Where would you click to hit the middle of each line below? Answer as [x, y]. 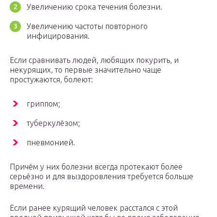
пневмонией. [51, 143]
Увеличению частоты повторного [87, 26]
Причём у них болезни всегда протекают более [96, 167]
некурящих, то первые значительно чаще [85, 70]
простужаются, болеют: [51, 80]
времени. [27, 186]
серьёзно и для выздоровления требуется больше [101, 177]
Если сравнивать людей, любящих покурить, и [94, 60]
